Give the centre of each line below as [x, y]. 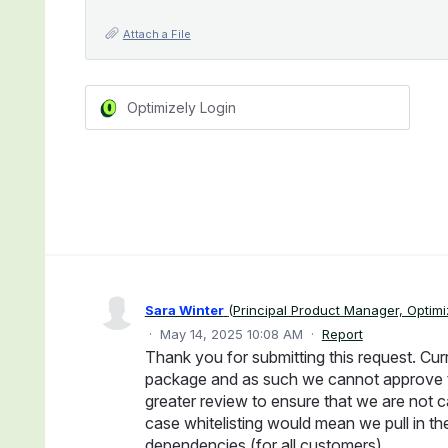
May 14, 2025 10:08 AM [231, 334]
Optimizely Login [181, 107]
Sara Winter [184, 310]
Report [342, 334]
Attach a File [156, 34]
